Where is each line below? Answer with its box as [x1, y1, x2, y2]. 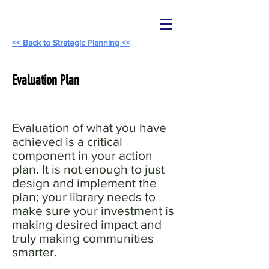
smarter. [12, 245, 57, 259]
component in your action [12, 148, 153, 162]
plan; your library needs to [12, 190, 156, 204]
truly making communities [12, 231, 154, 245]
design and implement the [12, 176, 157, 190]
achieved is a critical [12, 134, 122, 148]
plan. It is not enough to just [12, 162, 165, 176]
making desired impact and [12, 217, 162, 231]
